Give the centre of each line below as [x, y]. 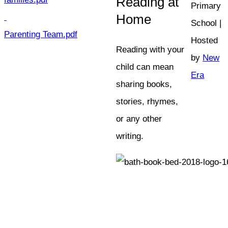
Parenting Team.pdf [41, 34]
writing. [130, 136]
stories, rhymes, [147, 101]
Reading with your [150, 49]
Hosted [205, 40]
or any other [139, 119]
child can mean [145, 67]
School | [206, 23]
